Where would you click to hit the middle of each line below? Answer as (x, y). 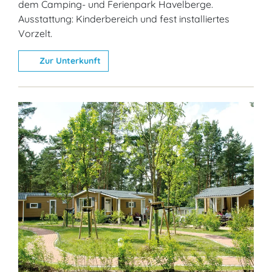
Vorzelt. (35, 34)
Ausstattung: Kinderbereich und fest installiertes (124, 19)
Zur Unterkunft (69, 61)
